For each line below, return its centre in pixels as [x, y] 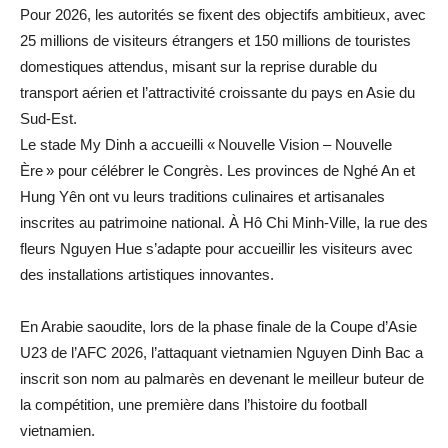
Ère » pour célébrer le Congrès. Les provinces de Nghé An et [217, 170]
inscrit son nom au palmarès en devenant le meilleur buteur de [222, 378]
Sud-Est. [48, 118]
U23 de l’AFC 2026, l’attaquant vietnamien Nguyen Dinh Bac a [221, 352]
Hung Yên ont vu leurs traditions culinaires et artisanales [202, 196]
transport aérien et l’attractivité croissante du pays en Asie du [217, 92]
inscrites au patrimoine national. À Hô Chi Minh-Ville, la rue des [224, 222]
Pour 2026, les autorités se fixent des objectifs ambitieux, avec [223, 14]
